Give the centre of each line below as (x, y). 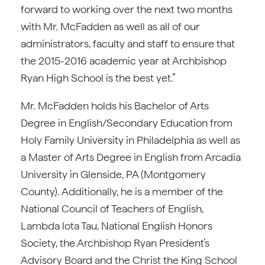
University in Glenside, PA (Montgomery (113, 174)
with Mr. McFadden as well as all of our (110, 26)
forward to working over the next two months (127, 9)
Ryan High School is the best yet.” (98, 78)
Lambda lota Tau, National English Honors (117, 226)
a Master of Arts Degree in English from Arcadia (131, 157)
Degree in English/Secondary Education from (127, 123)
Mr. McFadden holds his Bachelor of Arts (115, 106)
